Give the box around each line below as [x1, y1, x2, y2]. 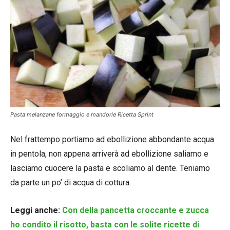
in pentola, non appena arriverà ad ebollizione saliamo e [10, 149, 208, 159]
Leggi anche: [10, 205, 62, 216]
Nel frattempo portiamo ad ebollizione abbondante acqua [10, 135, 214, 145]
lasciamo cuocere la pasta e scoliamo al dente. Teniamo [10, 163, 210, 174]
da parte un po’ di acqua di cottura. [10, 178, 131, 188]
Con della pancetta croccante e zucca [62, 205, 209, 216]
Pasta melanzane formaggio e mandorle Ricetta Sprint [10, 111, 154, 119]
